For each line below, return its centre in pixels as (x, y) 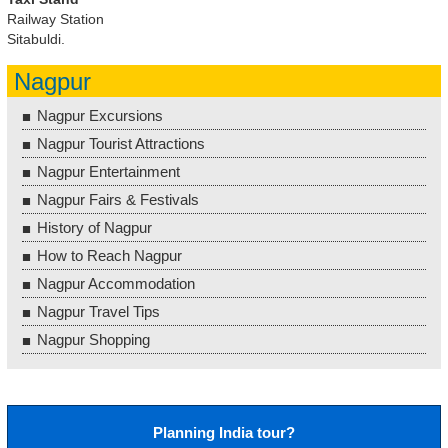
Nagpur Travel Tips (98, 312)
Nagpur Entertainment (108, 172)
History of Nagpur (94, 228)
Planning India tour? (224, 433)
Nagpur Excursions (100, 116)
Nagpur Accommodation (116, 284)
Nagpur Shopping (93, 340)
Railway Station (55, 19)
